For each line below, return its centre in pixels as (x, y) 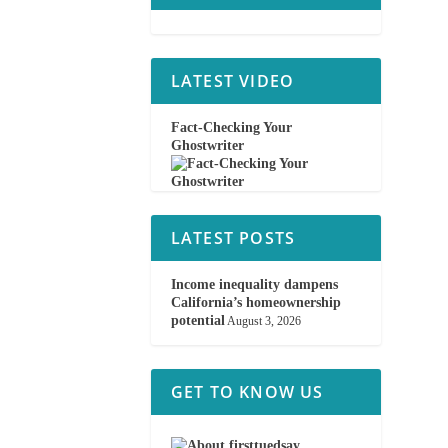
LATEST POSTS (233, 237)
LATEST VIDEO (232, 80)
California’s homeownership (255, 302)
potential (197, 320)
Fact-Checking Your (231, 127)
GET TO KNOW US (247, 391)
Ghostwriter (207, 145)
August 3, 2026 (263, 320)
